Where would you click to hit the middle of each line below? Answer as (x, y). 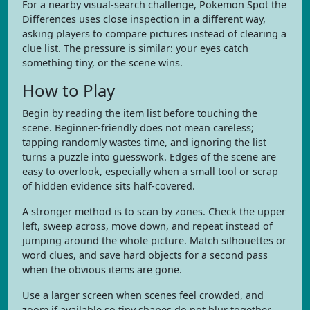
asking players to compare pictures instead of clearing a (154, 34)
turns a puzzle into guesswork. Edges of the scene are (149, 157)
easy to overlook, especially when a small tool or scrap (150, 171)
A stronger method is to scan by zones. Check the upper (154, 211)
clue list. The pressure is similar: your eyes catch (135, 48)
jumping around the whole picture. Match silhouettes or (154, 240)
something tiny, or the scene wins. (102, 63)
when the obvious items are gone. (102, 270)
